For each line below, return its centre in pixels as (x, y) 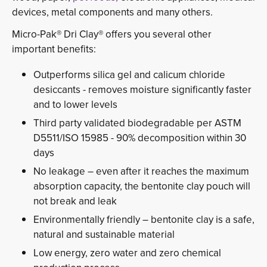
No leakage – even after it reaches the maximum (141, 172)
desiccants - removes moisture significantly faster (142, 90)
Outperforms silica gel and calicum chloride (129, 75)
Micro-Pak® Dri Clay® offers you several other (112, 35)
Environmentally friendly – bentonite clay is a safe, (144, 220)
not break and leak (75, 201)
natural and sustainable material (104, 235)
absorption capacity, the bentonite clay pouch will (142, 187)
